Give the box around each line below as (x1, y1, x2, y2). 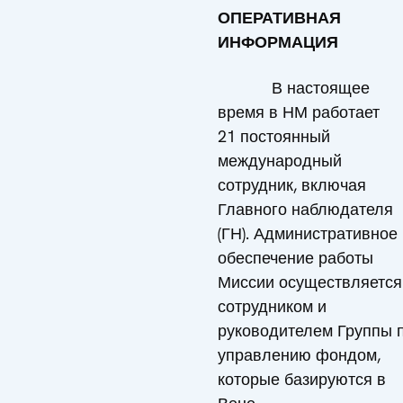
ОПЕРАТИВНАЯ (218, 7, 341, 28)
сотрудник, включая (218, 175, 366, 195)
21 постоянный (218, 126, 330, 147)
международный (218, 150, 342, 171)
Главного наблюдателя (218, 199, 393, 219)
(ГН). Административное (218, 223, 398, 244)
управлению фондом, (218, 345, 381, 365)
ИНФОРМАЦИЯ (218, 31, 338, 52)
